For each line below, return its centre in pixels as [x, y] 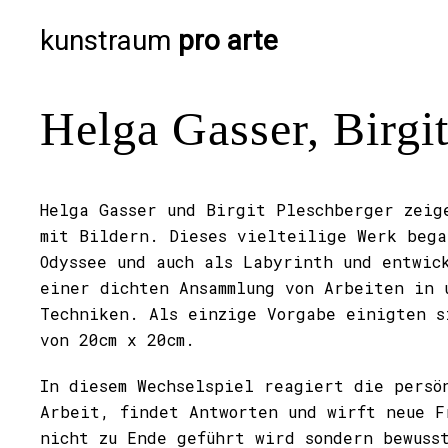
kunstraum [109, 40]
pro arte [228, 40]
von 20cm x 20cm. [117, 339]
